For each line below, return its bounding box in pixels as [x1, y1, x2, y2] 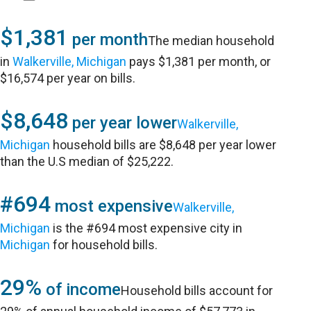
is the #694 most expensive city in [50, 221, 243, 235]
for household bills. [50, 237, 158, 252]
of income [42, 280, 121, 299]
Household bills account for [121, 283, 274, 298]
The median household [148, 33, 275, 48]
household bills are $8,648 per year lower [50, 137, 277, 152]
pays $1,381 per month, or [126, 54, 271, 69]
